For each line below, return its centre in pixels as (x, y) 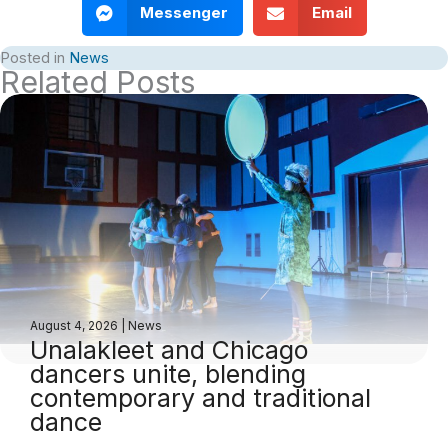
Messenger (184, 13)
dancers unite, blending (168, 373)
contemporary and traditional (200, 397)
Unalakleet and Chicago (169, 349)
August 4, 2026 (75, 325)
